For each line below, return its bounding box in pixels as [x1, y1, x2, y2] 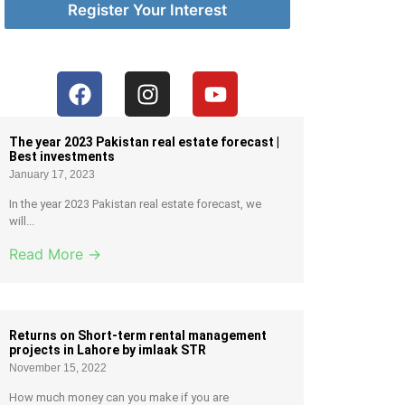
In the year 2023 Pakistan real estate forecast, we [9, 197, 262, 212]
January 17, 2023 [9, 168, 96, 182]
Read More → [9, 245, 102, 264]
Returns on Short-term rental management [9, 328, 268, 344]
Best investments [9, 149, 116, 165]
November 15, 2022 [9, 362, 108, 375]
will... [9, 214, 35, 229]
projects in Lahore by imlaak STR [9, 343, 207, 358]
